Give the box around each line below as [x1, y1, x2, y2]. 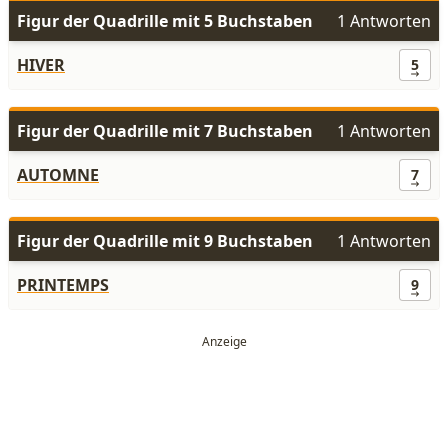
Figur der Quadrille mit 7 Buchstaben [17, 120, 313, 142]
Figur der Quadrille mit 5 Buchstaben [17, 10, 313, 32]
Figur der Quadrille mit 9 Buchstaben [17, 230, 313, 252]
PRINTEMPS [17, 274, 109, 296]
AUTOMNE [17, 164, 99, 186]
